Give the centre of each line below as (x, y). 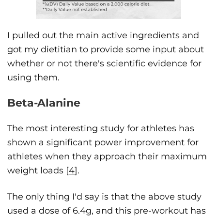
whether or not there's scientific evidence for (104, 64)
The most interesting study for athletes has (101, 129)
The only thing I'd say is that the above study (104, 197)
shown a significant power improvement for (103, 143)
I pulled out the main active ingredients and (103, 36)
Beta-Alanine (44, 103)
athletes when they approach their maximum (107, 157)
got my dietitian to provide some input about (106, 50)
